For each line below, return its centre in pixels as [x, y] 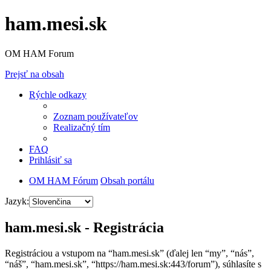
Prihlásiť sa [51, 160]
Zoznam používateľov [96, 116]
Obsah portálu [127, 180]
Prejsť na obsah [34, 74]
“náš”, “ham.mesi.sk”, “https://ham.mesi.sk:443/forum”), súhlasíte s [133, 264]
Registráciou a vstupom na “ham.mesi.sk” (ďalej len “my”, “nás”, [129, 253]
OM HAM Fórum [64, 180]
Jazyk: [17, 201]
